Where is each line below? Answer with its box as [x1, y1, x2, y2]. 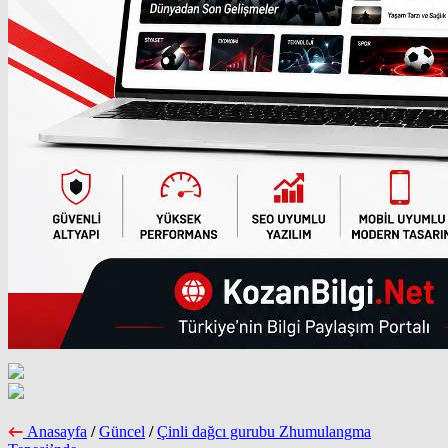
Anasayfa [27, 422, 87, 440]
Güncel [99, 422, 145, 440]
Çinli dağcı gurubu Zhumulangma [157, 422, 371, 440]
